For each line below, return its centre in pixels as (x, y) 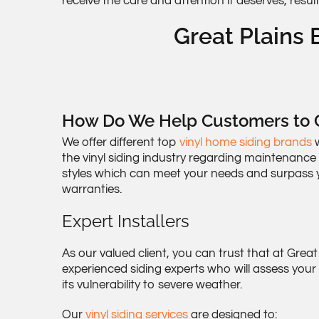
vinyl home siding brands (246, 143)
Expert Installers (126, 221)
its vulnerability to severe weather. (152, 285)
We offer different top (121, 143)
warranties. (92, 190)
